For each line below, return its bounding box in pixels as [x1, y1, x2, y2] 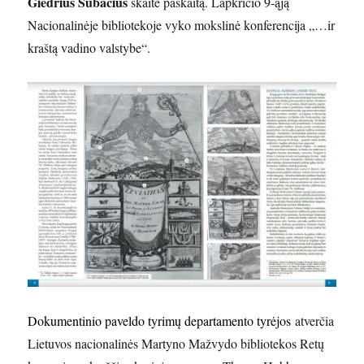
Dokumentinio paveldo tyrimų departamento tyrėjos [28, 312, 292, 330]
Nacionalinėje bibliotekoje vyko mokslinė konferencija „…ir [28, 15, 336, 33]
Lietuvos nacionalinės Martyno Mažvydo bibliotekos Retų [28, 335, 325, 353]
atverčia [291, 312, 335, 330]
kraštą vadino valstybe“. [28, 38, 151, 56]
